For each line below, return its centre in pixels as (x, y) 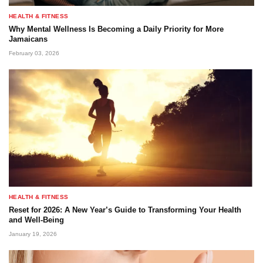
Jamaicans (28, 39)
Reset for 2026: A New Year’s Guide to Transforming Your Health (125, 210)
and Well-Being (36, 220)
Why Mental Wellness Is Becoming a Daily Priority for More (116, 29)
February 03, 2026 (34, 53)
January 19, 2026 (33, 234)
